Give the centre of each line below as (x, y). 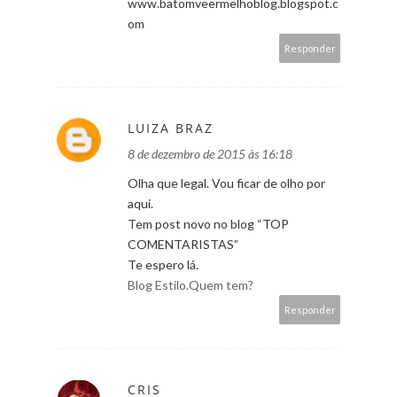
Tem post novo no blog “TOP (208, 223)
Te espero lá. (163, 264)
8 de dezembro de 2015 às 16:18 (210, 153)
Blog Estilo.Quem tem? (191, 284)
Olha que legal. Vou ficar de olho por (226, 183)
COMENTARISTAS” (183, 244)
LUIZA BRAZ (171, 128)
